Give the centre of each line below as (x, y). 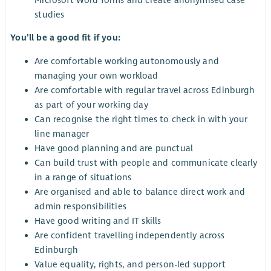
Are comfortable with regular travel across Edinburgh (145, 90)
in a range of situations (83, 178)
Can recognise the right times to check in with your (141, 119)
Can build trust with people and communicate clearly (146, 163)
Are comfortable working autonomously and (127, 61)
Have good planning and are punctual (114, 149)
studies (50, 14)
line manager (62, 134)
